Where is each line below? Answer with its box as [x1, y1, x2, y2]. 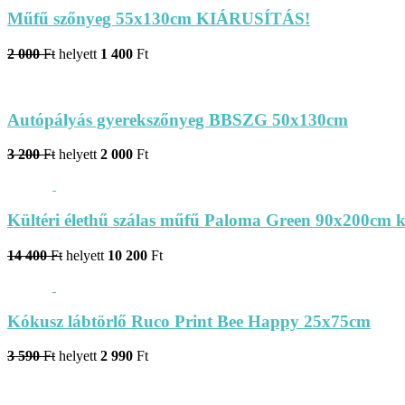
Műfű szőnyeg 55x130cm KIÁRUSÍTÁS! [7, 9, 310, 29]
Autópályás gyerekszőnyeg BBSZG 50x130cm [7, 109, 348, 129]
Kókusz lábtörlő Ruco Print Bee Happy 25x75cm [7, 311, 371, 331]
